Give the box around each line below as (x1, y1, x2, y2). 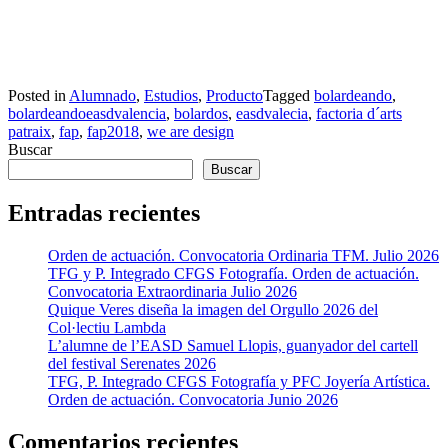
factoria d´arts (316, 104, 402, 122)
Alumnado (69, 86, 136, 104)
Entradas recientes (8, 199, 200, 226)
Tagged (263, 86, 314, 104)
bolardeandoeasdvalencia (8, 104, 166, 122)
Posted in (8, 86, 69, 104)
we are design (147, 122, 234, 140)
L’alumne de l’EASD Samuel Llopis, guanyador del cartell (48, 336, 418, 354)
